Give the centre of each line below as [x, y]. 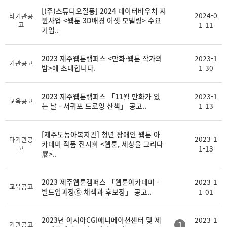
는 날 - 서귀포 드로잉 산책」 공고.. [94, 106]
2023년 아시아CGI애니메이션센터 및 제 [101, 220]
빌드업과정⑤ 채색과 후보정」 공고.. [97, 192]
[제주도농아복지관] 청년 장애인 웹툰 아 [101, 134]
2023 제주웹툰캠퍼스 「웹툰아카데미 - [100, 182]
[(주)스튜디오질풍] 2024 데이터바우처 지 [104, 11]
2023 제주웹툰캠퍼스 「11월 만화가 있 [101, 96]
